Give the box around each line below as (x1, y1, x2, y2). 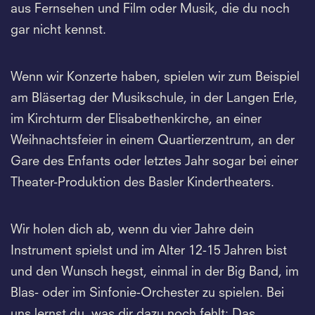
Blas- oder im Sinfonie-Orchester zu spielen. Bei (11, 286, 284, 300)
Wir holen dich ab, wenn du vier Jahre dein (11, 223, 254, 236)
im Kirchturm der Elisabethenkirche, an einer (11, 112, 262, 126)
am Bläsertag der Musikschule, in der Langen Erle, (11, 91, 297, 105)
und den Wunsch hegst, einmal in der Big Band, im (11, 265, 299, 278)
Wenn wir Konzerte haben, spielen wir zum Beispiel (11, 70, 300, 84)
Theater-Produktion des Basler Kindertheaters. (11, 176, 274, 189)
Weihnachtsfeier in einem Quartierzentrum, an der (11, 134, 295, 147)
